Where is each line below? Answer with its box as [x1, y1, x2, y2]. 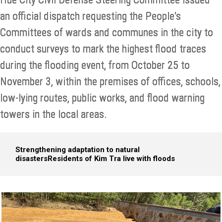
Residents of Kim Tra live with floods [48, 154, 175, 163]
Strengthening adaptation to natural [15, 145, 140, 154]
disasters [15, 154, 48, 163]
